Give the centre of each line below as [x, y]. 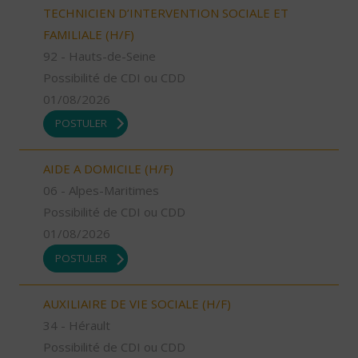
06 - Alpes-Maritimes [101, 191]
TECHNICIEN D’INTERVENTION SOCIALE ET [166, 12]
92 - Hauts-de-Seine [99, 56]
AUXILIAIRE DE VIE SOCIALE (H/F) [137, 303]
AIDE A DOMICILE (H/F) [108, 169]
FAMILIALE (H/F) [89, 34]
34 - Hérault [77, 325]
